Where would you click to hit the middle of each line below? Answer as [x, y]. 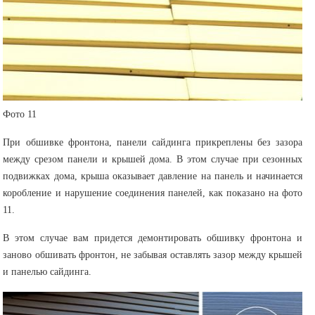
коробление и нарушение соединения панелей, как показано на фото [153, 193]
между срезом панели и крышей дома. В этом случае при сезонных [153, 160]
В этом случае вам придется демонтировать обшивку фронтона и [153, 238]
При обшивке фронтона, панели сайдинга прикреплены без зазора [153, 143]
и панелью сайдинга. [47, 272]
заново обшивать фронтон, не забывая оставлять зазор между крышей [153, 255]
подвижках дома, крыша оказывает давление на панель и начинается [153, 176]
